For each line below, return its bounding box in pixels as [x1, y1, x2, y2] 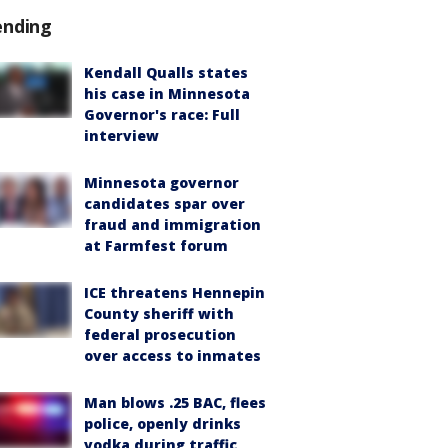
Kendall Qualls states [84, 63, 248, 82]
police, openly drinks [84, 414, 241, 433]
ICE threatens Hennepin [84, 283, 265, 302]
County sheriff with [84, 304, 234, 323]
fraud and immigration [84, 215, 261, 234]
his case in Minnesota [84, 84, 250, 103]
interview [84, 126, 159, 145]
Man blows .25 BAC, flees [84, 393, 266, 412]
